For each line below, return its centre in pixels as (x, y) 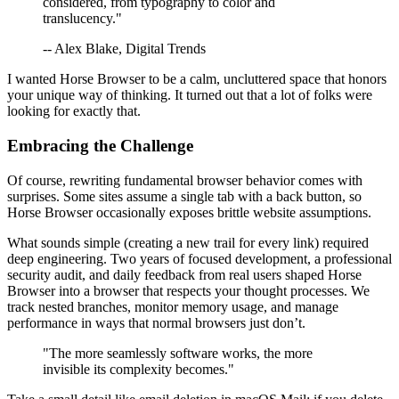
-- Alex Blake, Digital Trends (124, 49)
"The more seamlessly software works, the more (178, 353)
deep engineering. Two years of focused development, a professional (199, 258)
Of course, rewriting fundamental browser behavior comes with (185, 180)
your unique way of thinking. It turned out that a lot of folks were (190, 95)
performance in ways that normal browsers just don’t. (156, 322)
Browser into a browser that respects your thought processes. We (188, 290)
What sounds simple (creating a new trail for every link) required (188, 242)
